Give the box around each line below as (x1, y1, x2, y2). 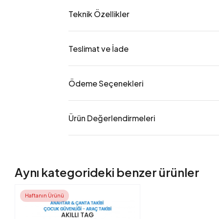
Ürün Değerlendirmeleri (68, 112, 155, 123)
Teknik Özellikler (68, 8, 130, 19)
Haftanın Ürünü (25, 193, 65, 199)
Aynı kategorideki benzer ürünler (15, 165, 200, 180)
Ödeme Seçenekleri (68, 78, 144, 88)
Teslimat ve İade (68, 43, 129, 54)
